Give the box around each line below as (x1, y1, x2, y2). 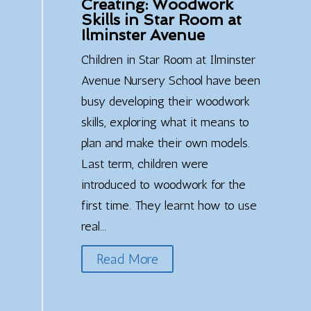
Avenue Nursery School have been (81, 73, 260, 88)
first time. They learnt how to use (81, 198, 257, 213)
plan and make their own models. (81, 135, 250, 151)
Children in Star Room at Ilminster (81, 52, 255, 67)
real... (81, 219, 106, 234)
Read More (96, 251, 158, 267)
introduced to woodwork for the (81, 177, 246, 192)
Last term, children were (81, 156, 208, 171)
